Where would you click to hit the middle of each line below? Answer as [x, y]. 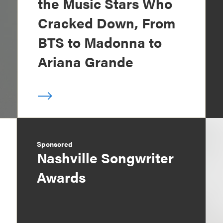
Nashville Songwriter [106, 158]
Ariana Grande [85, 61]
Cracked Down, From [106, 23]
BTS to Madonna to [100, 42]
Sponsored [55, 144]
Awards [61, 177]
